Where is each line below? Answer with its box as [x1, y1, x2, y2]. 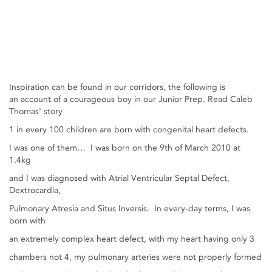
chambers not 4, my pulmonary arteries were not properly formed [9, 252, 262, 263]
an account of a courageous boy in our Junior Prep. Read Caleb [9, 94, 253, 105]
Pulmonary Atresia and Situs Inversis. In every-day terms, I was [9, 203, 250, 214]
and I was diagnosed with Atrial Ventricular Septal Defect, [9, 173, 229, 184]
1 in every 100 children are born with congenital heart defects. [9, 124, 249, 135]
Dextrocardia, [9, 185, 61, 196]
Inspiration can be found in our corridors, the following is [9, 82, 225, 93]
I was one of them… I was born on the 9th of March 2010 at [9, 143, 240, 154]
